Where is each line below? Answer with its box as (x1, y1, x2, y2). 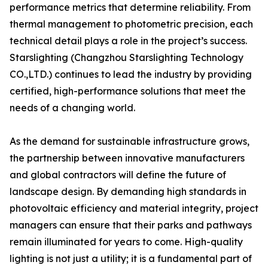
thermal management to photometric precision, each (10, 18, 253, 30)
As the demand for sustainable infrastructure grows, (10, 135, 249, 147)
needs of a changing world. (10, 102, 135, 114)
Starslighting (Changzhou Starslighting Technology (10, 51, 243, 63)
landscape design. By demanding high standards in (10, 185, 246, 197)
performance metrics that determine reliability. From (10, 1, 251, 13)
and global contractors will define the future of (10, 169, 226, 181)
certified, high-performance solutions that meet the (10, 85, 246, 97)
